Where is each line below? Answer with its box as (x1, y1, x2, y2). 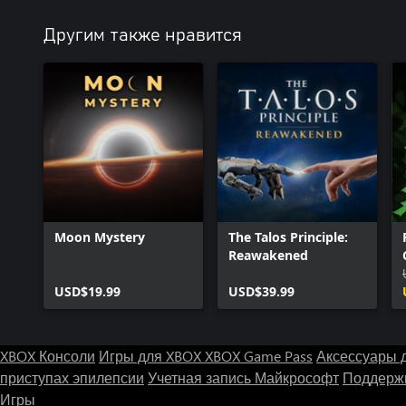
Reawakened (228, 246, 308, 264)
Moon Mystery (54, 228, 145, 246)
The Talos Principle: (228, 228, 348, 246)
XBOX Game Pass (205, 346, 313, 365)
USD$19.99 (54, 283, 121, 300)
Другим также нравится (43, 26, 242, 44)
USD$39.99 (228, 283, 295, 300)
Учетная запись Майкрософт (148, 368, 339, 387)
